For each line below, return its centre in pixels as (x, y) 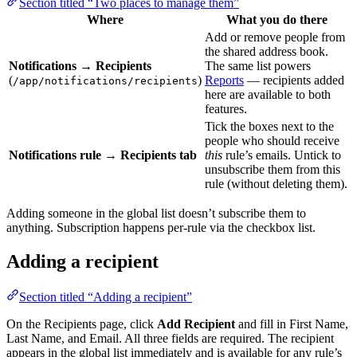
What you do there (277, 20)
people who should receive (272, 141)
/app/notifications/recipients (105, 81)
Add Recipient (196, 324)
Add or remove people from (275, 37)
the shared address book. (267, 52)
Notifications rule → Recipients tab (103, 155)
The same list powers (258, 66)
